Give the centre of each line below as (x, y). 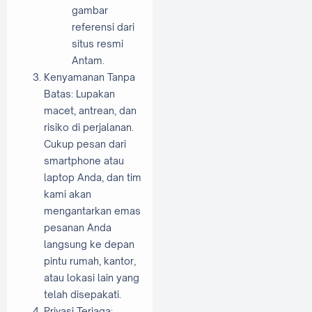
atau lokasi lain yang (92, 277)
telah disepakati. (83, 294)
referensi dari (103, 26)
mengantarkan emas (92, 210)
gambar (90, 10)
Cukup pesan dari (85, 143)
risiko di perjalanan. (89, 127)
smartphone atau (84, 160)
